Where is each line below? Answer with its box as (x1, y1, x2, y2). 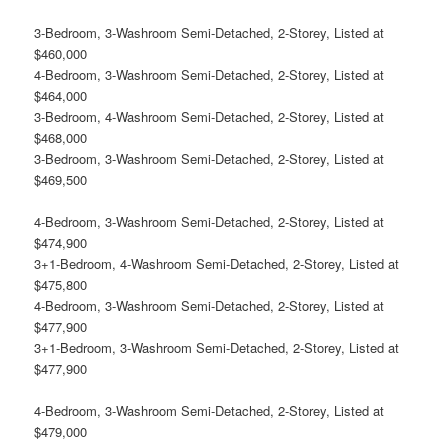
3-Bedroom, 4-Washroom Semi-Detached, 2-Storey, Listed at (34, 107, 385, 127)
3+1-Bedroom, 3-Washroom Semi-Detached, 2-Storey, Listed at (34, 338, 400, 358)
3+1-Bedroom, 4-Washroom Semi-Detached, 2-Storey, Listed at (34, 254, 400, 274)
